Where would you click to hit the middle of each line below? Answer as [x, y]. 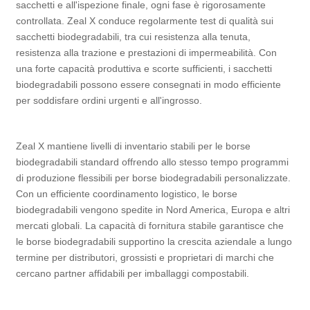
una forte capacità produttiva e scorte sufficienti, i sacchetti [144, 69]
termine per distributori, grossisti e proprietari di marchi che [145, 258]
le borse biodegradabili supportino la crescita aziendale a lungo [154, 242]
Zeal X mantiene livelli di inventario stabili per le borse [134, 146]
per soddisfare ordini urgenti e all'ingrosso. [109, 101]
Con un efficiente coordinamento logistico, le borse [127, 194]
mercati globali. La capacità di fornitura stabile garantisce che [150, 226]
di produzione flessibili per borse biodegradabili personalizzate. [154, 178]
